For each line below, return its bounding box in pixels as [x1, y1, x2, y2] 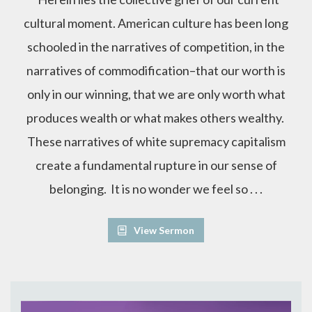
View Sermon [130, 224, 194, 236]
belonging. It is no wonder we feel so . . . [49, 180, 263, 196]
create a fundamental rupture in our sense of [35, 157, 277, 173]
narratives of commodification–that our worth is [26, 62, 286, 78]
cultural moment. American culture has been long [24, 15, 288, 31]
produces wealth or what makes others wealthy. [26, 109, 286, 125]
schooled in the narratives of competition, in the [27, 38, 285, 54]
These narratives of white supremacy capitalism [26, 133, 286, 149]
